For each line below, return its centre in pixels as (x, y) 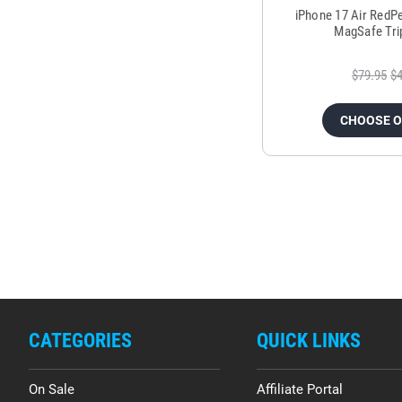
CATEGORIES (80, 341)
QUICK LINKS (308, 341)
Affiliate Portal (299, 390)
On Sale (52, 390)
